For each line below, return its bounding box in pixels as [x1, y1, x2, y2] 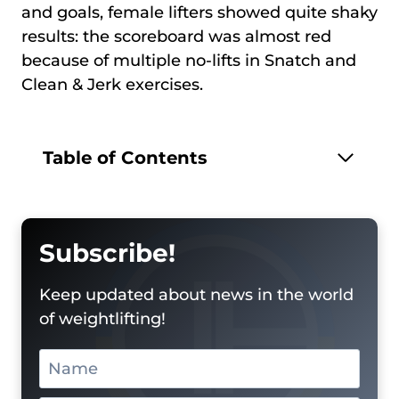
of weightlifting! [39, 309, 166, 329]
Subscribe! [39, 238, 175, 268]
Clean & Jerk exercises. [21, 75, 203, 94]
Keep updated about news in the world [39, 285, 354, 305]
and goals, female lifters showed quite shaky [21, 3, 378, 22]
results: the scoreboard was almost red [21, 27, 331, 46]
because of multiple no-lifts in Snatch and [21, 51, 356, 70]
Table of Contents [43, 146, 208, 168]
